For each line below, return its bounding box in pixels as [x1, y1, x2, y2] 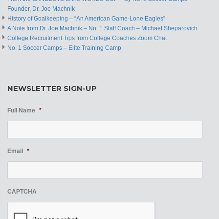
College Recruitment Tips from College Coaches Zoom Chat [7, 34, 167, 42]
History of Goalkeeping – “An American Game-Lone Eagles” [7, 15, 165, 22]
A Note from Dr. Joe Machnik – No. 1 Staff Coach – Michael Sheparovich [7, 24, 197, 32]
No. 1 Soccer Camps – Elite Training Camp [7, 44, 121, 51]
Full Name [7, 107, 35, 114]
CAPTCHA [7, 188, 37, 195]
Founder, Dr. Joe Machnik [7, 5, 75, 12]
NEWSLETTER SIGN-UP [7, 83, 97, 93]
